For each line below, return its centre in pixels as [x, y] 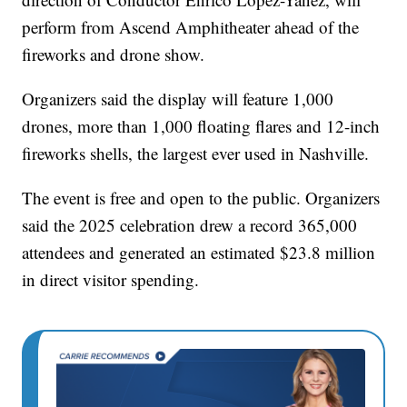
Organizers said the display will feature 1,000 [178, 99]
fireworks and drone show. [114, 55]
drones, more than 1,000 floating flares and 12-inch [201, 126]
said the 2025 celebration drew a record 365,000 [190, 225]
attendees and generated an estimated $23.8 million [199, 253]
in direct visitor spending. [111, 280]
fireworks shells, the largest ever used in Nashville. [196, 154]
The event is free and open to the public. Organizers [201, 198]
